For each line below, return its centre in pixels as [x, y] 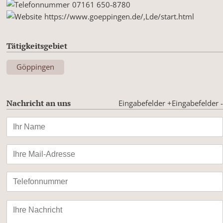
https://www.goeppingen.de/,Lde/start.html [119, 17]
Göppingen [36, 67]
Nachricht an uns [39, 103]
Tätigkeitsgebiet [37, 46]
